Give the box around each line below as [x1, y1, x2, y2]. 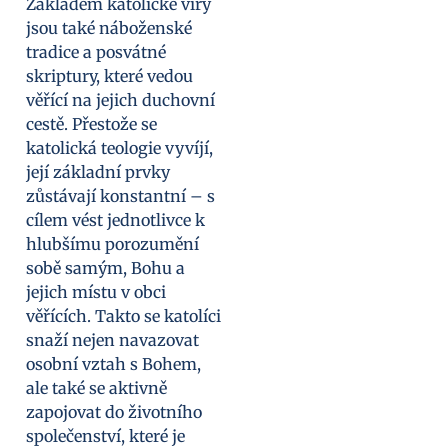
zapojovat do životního [26, 401, 202, 422]
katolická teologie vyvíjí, [26, 137, 213, 158]
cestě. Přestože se [26, 113, 157, 134]
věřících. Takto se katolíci [26, 305, 221, 326]
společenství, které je [26, 425, 185, 446]
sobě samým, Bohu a [26, 257, 185, 278]
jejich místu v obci [26, 281, 166, 302]
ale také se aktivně [26, 377, 167, 398]
